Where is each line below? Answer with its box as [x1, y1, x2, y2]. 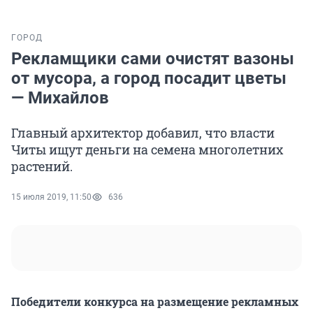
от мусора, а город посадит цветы [11, 68, 286, 89]
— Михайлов [11, 88, 109, 108]
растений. [11, 158, 73, 175]
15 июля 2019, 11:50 [11, 192, 92, 203]
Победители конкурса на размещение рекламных [11, 294, 298, 310]
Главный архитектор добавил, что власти [11, 124, 275, 142]
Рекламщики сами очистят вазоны [11, 49, 294, 69]
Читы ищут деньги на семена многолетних [11, 141, 284, 159]
